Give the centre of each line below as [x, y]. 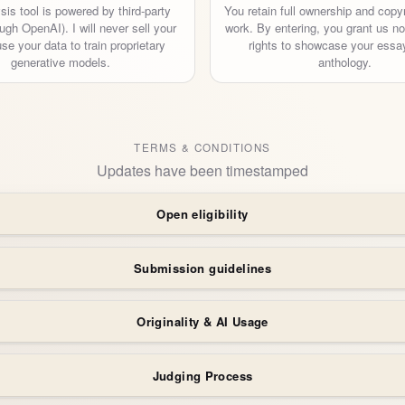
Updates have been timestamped [202, 170]
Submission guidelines [202, 268]
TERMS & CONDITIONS [202, 147]
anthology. [344, 61]
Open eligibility [202, 214]
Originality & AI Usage [202, 322]
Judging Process [202, 375]
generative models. [61, 61]
